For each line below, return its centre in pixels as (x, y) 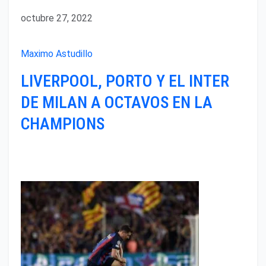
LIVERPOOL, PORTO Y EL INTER (125, 81)
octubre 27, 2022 (57, 18)
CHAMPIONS (63, 123)
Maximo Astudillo (57, 54)
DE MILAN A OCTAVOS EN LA (117, 102)
